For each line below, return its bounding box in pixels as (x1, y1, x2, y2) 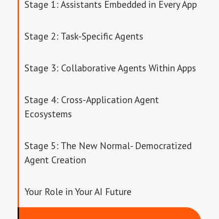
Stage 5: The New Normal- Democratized (24, 139, 192, 152)
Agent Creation (24, 153, 87, 166)
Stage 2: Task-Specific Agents (24, 30, 144, 42)
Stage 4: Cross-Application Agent (24, 93, 159, 106)
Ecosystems (24, 108, 72, 120)
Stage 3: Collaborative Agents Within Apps (24, 62, 197, 74)
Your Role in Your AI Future (24, 185, 132, 197)
